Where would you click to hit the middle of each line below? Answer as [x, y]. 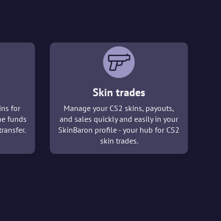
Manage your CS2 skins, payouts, [119, 108]
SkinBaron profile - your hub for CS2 [119, 130]
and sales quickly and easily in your [119, 119]
